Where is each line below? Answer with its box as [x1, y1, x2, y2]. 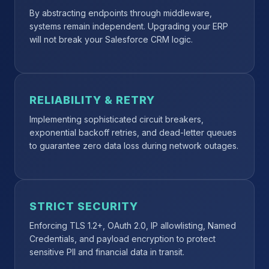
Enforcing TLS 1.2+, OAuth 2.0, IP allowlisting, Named [29, 220, 236, 231]
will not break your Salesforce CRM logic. [29, 34, 193, 44]
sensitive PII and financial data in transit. [29, 247, 184, 257]
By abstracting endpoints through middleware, [29, 8, 212, 18]
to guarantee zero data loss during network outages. [29, 141, 238, 151]
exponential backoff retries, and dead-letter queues [29, 127, 237, 138]
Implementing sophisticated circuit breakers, [29, 114, 204, 124]
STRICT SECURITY [29, 200, 138, 213]
